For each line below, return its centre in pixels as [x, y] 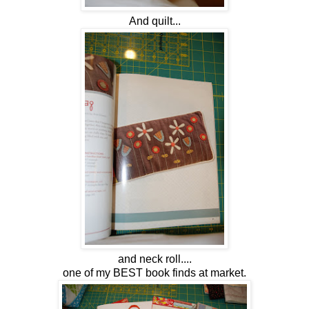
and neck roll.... [154, 259]
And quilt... [154, 21]
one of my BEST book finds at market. [154, 273]
